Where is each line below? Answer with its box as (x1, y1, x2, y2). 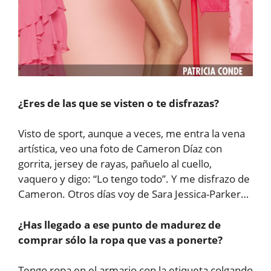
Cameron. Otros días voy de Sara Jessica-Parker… (18, 187, 249, 201)
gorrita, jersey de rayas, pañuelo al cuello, (18, 157, 212, 171)
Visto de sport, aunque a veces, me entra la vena (18, 126, 245, 141)
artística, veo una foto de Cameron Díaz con (18, 142, 222, 156)
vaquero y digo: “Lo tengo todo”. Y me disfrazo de (18, 172, 250, 186)
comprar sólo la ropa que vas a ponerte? (18, 232, 223, 247)
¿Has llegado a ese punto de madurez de (18, 217, 221, 232)
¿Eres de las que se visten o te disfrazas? (18, 96, 219, 110)
